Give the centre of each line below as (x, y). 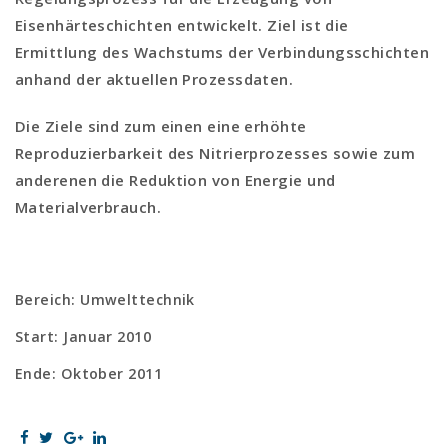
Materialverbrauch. (88, 207)
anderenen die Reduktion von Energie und (175, 180)
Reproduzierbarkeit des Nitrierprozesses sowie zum (215, 153)
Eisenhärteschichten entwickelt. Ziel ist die (182, 25)
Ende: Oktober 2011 (89, 374)
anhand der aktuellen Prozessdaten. (154, 79)
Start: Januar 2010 (83, 337)
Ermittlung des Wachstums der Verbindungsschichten (222, 52)
